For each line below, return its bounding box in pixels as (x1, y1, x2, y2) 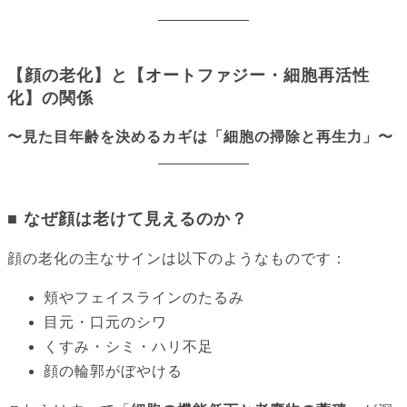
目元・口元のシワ (44, 314, 167, 331)
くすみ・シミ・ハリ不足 (44, 339, 213, 355)
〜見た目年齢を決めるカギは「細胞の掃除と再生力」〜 (7, 129, 393, 145)
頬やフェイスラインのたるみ (44, 290, 244, 306)
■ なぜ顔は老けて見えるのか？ (7, 210, 248, 229)
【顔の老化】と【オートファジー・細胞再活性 (7, 66, 370, 85)
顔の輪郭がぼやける (44, 363, 183, 380)
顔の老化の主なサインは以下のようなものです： (7, 251, 347, 267)
